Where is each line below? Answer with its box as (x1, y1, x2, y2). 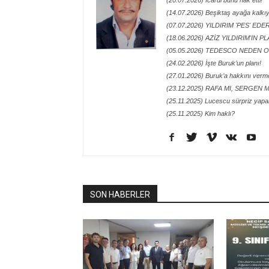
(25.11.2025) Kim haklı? (166, 110, 235, 118)
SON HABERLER (90, 190, 150, 200)
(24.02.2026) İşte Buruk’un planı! (166, 59, 261, 67)
